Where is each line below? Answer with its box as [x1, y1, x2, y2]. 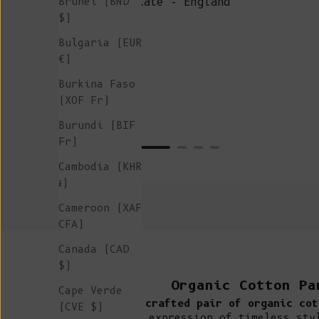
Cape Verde [58, 284, 122, 298]
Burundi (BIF [58, 119, 135, 132]
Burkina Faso [58, 78, 135, 91]
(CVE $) [58, 300, 103, 314]
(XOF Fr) [58, 94, 110, 108]
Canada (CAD [58, 243, 129, 256]
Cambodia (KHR [58, 160, 142, 174]
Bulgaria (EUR [58, 36, 142, 50]
